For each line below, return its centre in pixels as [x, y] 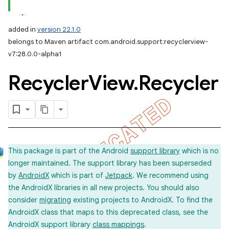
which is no [199, 151]
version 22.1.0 [59, 29]
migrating [55, 200]
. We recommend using [170, 175]
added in [23, 29]
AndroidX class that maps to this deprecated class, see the [108, 212]
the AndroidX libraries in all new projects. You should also [104, 188]
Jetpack [119, 175]
